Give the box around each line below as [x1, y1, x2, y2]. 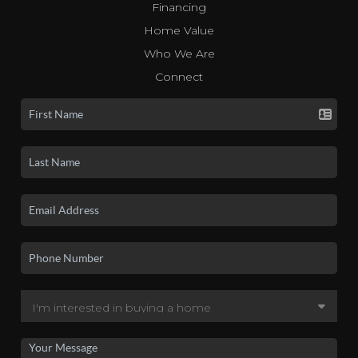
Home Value [144, 22, 214, 38]
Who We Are [143, 46, 215, 61]
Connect [155, 69, 203, 84]
